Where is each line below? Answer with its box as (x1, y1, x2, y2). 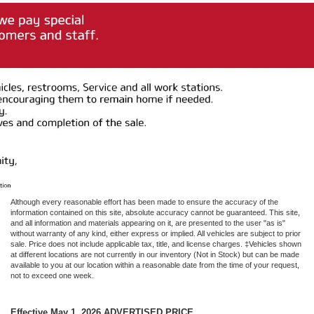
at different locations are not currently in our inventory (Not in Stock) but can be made (11, 250, 299, 259)
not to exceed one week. (11, 271, 94, 280)
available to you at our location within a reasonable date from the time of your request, (11, 260, 299, 269)
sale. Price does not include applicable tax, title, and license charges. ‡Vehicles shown (11, 239, 301, 248)
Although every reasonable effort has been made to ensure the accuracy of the (11, 197, 278, 206)
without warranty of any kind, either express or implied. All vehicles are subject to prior (11, 228, 301, 238)
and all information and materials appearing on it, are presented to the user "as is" (11, 218, 285, 227)
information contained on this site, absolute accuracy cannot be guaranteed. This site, (11, 207, 300, 217)
